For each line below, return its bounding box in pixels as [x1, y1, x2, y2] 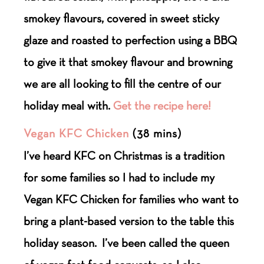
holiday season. [24, 235, 100, 250]
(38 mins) [129, 126, 182, 140]
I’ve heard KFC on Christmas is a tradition [24, 148, 225, 163]
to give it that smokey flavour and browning [24, 54, 233, 69]
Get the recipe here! [113, 98, 212, 113]
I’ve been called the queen [100, 235, 230, 250]
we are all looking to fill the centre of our [24, 76, 222, 91]
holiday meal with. [24, 98, 114, 113]
